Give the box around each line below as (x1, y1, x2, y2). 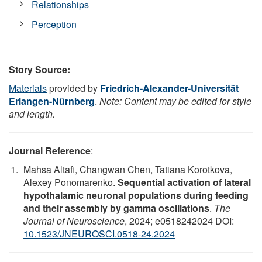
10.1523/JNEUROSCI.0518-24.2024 (23, 226, 175, 240)
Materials (9, 81, 47, 95)
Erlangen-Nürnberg (9, 94, 95, 108)
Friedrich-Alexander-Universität (100, 81, 239, 95)
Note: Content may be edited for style (99, 94, 251, 108)
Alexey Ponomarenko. (23, 175, 118, 189)
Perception (32, 17, 77, 31)
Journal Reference (9, 143, 91, 157)
